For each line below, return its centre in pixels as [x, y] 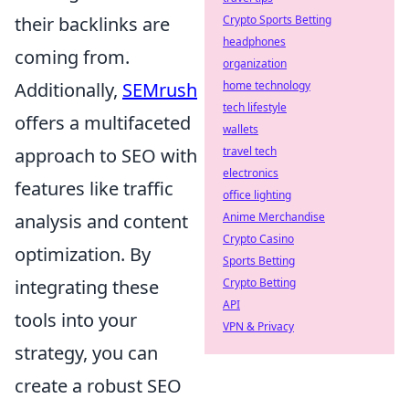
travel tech [250, 151]
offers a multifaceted [103, 122]
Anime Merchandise [274, 217]
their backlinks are [92, 24]
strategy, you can [86, 352]
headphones [254, 42]
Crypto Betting [259, 283]
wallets [241, 129]
